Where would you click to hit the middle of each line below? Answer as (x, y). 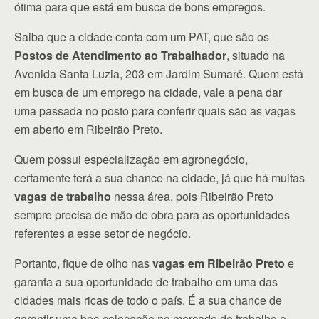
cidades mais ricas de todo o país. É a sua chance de (148, 300)
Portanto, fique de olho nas (83, 263)
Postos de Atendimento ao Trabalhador (120, 55)
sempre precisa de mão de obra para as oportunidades (152, 214)
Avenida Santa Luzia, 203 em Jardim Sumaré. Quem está (159, 73)
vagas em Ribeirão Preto (219, 263)
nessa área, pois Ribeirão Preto (192, 196)
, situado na (256, 55)
